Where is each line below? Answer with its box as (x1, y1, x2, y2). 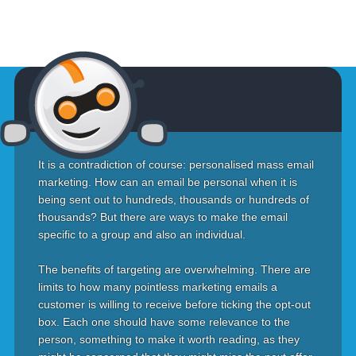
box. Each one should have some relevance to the (37, 315, 290, 328)
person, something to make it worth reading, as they (37, 333, 300, 346)
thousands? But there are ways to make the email (37, 211, 288, 223)
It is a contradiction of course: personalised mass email (37, 158, 314, 171)
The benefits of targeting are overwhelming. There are (37, 263, 311, 276)
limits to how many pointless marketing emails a (37, 281, 277, 293)
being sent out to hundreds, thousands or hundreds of (37, 193, 309, 206)
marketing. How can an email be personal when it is (37, 176, 297, 188)
